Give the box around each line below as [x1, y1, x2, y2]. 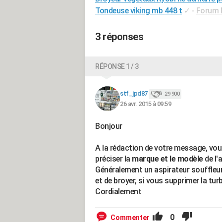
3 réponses [95, 31, 143, 43]
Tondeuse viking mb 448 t [95, 6, 182, 15]
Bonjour [95, 121, 122, 131]
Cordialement [95, 187, 141, 196]
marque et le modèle [130, 154, 205, 164]
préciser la [95, 154, 130, 164]
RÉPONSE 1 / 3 [95, 62, 139, 70]
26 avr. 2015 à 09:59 [120, 100, 171, 108]
